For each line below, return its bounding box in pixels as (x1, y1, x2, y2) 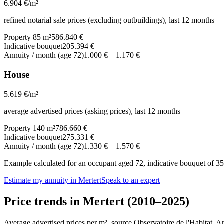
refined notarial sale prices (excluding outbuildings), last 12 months (4, 16, 214, 25)
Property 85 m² (4, 33, 51, 42)
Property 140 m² (4, 123, 55, 132)
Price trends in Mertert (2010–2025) (4, 194, 189, 208)
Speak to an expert (101, 175, 160, 184)
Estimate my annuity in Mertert (4, 175, 101, 184)
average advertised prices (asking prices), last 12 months (4, 106, 180, 115)
